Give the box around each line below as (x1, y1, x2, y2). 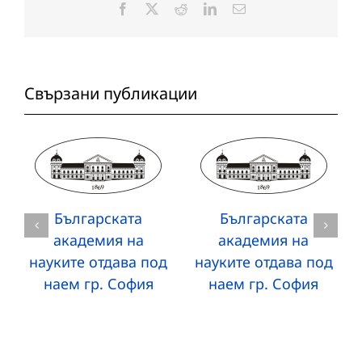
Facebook (128, 2, 179, 15)
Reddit (187, 2, 221, 15)
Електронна (245, 2, 310, 15)
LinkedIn (216, 2, 263, 15)
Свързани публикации (24, 82, 197, 104)
